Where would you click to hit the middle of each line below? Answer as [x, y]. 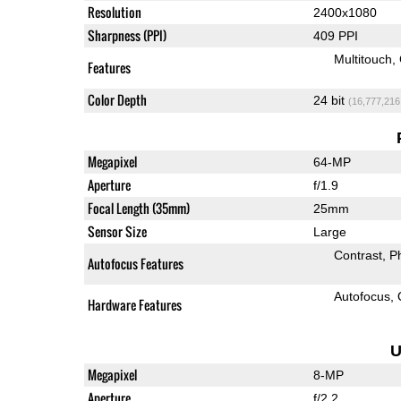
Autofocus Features [135, 263]
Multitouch [363, 59]
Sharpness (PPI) [127, 35]
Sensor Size [117, 231]
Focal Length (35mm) [138, 208]
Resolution [114, 12]
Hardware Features [134, 304]
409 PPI [335, 35]
